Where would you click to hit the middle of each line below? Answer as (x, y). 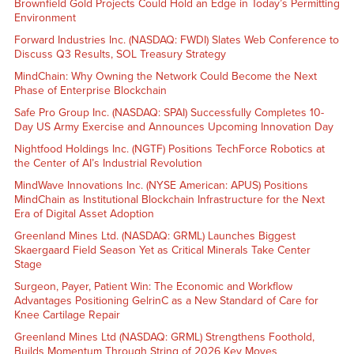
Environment (45, 17)
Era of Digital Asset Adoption (84, 213)
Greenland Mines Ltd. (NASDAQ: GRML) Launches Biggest (154, 235)
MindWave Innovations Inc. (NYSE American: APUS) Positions (161, 185)
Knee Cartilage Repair (67, 314)
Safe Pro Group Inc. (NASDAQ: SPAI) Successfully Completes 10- (169, 112)
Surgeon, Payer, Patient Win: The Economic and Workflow (153, 286)
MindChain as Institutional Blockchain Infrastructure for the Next (169, 199)
